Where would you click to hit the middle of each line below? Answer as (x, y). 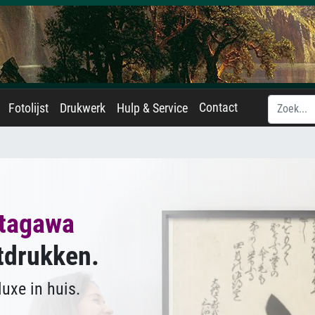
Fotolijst (28, 108)
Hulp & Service (152, 108)
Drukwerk (83, 108)
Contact (218, 108)
